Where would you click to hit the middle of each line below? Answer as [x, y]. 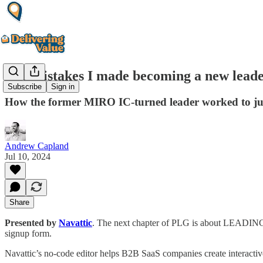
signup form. [28, 233]
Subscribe [25, 87]
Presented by [32, 222]
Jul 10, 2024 [28, 156]
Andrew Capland [37, 146]
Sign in [63, 87]
